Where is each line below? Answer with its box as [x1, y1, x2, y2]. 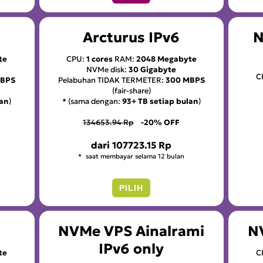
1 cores [86, 54, 113, 65]
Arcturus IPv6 [83, 29, 180, 47]
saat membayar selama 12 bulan [84, 151, 185, 160]
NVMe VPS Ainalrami [58, 222, 205, 240]
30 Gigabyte [129, 65, 177, 75]
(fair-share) [112, 86, 151, 96]
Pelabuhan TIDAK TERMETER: [58, 75, 166, 86]
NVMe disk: [86, 65, 129, 75]
